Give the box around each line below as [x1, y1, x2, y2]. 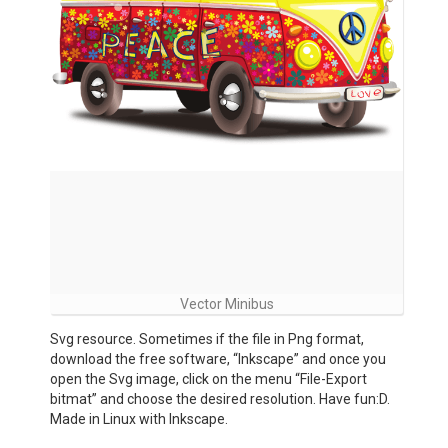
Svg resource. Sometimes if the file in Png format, [50, 331, 364, 347]
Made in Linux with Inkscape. [50, 411, 228, 427]
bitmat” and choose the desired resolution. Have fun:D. [50, 391, 390, 407]
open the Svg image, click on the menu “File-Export [50, 371, 367, 387]
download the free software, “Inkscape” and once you [50, 351, 386, 367]
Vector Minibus [179, 296, 274, 312]
